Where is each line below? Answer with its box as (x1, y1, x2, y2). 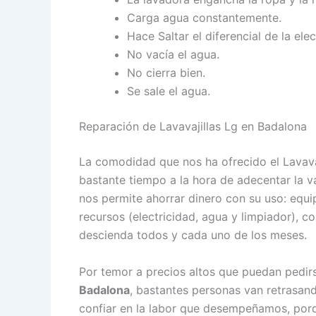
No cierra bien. (127, 66, 205, 80)
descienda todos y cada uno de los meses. (79, 228, 307, 243)
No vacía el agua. (127, 47, 219, 62)
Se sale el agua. (127, 84, 210, 99)
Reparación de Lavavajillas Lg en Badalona (79, 119, 307, 134)
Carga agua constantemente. (127, 11, 281, 25)
